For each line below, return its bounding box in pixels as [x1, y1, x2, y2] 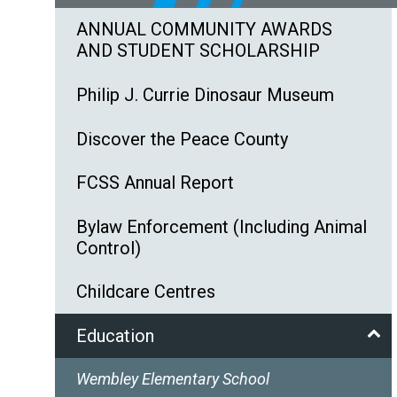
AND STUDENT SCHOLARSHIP [76, 40, 320, 62]
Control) [76, 237, 141, 259]
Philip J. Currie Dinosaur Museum [76, 84, 334, 106]
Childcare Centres [76, 281, 215, 303]
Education [76, 325, 154, 347]
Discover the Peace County [76, 128, 288, 150]
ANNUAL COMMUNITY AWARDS [76, 19, 332, 41]
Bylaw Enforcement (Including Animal [76, 215, 367, 237]
